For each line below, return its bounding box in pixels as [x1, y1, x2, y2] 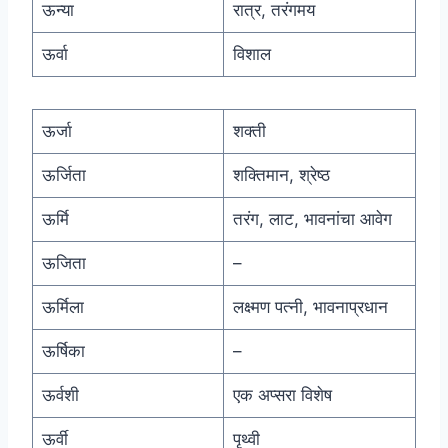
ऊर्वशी [41, 385, 79, 406]
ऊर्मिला [41, 297, 84, 318]
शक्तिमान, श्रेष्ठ [232, 165, 330, 186]
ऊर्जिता [41, 165, 86, 186]
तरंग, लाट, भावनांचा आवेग [232, 209, 392, 230]
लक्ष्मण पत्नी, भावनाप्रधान [232, 297, 388, 318]
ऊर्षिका [41, 341, 85, 362]
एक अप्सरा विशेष [232, 385, 332, 406]
